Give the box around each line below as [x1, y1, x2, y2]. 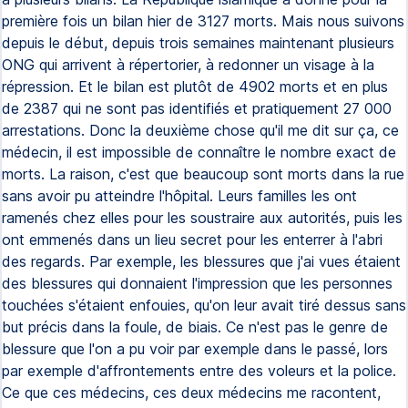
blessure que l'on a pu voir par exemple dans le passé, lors [2, 340, 388, 358]
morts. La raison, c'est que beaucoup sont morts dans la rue [2, 165, 404, 183]
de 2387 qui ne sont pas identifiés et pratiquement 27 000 [2, 99, 392, 117]
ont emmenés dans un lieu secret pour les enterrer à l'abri [2, 230, 382, 249]
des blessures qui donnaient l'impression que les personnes [2, 274, 393, 292]
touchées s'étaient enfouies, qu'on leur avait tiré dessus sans [2, 296, 406, 314]
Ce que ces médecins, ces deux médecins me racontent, [2, 383, 381, 402]
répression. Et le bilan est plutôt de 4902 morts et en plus [2, 77, 388, 96]
